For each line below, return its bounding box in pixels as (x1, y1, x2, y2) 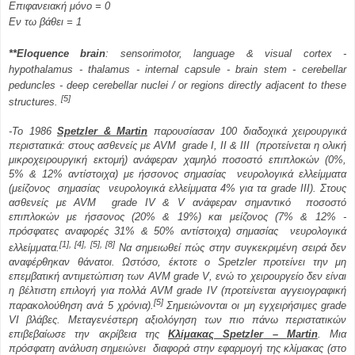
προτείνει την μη (255, 255, 346, 268)
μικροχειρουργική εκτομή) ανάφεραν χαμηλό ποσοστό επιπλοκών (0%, (9, 154, 346, 166)
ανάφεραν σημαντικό (185, 197, 299, 209)
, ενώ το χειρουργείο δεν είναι (209, 269, 347, 282)
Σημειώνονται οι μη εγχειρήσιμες (166, 300, 321, 312)
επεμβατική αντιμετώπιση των (9, 269, 148, 282)
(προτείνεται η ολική (253, 139, 346, 152)
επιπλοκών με (9, 211, 85, 223)
